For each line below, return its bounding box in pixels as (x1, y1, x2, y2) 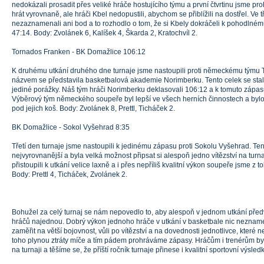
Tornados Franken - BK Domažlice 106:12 (12, 48, 146, 56)
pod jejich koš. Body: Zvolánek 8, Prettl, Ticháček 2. (12, 104, 175, 113)
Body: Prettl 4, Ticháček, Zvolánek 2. (12, 170, 127, 179)
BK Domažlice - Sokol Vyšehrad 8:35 (12, 123, 130, 131)
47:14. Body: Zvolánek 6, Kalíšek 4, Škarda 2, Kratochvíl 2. (12, 29, 197, 37)
